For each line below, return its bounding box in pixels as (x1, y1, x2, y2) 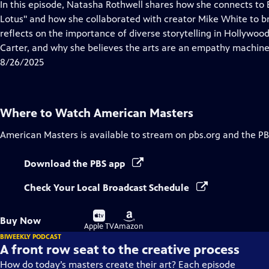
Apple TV (84, 222, 114, 231)
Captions (76, 27, 113, 38)
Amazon (114, 222, 144, 231)
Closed (76, 13, 104, 24)
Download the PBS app (24, 158, 127, 169)
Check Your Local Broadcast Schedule (24, 182, 192, 193)
